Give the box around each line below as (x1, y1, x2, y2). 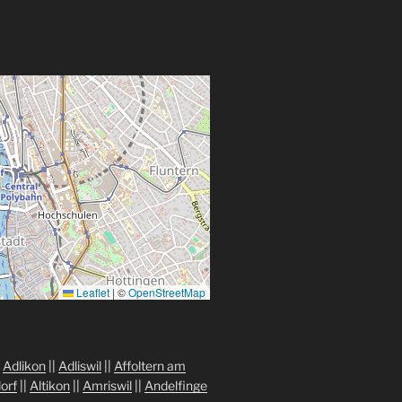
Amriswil (82, 378, 132, 394)
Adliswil (57, 358, 101, 374)
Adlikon (2, 358, 46, 374)
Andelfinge (144, 378, 207, 394)
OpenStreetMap (128, 284, 205, 301)
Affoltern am (113, 358, 186, 374)
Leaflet (74, 284, 109, 301)
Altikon (29, 378, 70, 394)
